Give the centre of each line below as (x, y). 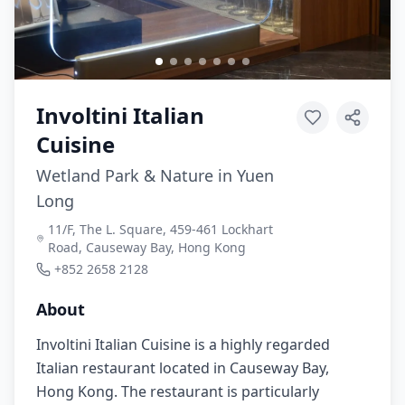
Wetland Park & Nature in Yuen (155, 175)
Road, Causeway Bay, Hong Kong (146, 247)
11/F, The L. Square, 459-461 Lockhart (160, 229)
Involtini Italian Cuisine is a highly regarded (183, 344)
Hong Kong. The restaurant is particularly (178, 391)
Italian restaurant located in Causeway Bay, (183, 368)
